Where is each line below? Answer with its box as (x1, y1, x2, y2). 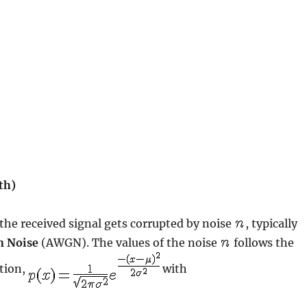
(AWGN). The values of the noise (38, 235, 221, 249)
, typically (245, 216, 298, 230)
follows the (231, 235, 295, 249)
